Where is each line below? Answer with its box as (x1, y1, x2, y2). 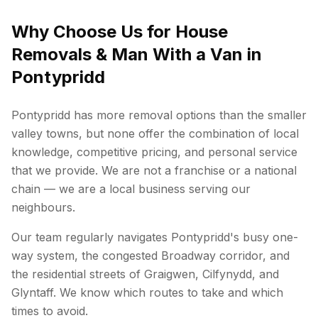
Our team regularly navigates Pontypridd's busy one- (11, 230, 298, 244)
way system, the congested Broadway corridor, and (11, 248, 290, 263)
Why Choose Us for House (11, 21, 228, 42)
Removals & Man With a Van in (11, 44, 262, 65)
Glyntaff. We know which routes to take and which (11, 285, 283, 300)
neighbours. (11, 200, 75, 214)
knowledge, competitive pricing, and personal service (11, 145, 297, 159)
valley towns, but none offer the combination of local (11, 126, 299, 141)
